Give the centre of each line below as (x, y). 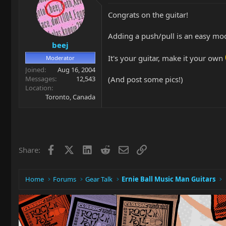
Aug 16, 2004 (76, 70)
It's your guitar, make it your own (166, 58)
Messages (40, 79)
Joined (35, 70)
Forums (65, 179)
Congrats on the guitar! (148, 14)
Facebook (72, 149)
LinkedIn (107, 149)
